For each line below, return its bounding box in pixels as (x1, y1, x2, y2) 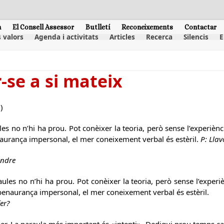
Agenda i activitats (34, 32, 98, 41)
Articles (109, 32, 135, 41)
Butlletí (85, 22, 110, 31)
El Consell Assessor (12, 22, 74, 31)
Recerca (145, 32, 172, 41)
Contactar (184, 22, 216, 31)
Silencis (183, 32, 208, 41)
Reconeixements (121, 22, 173, 31)
